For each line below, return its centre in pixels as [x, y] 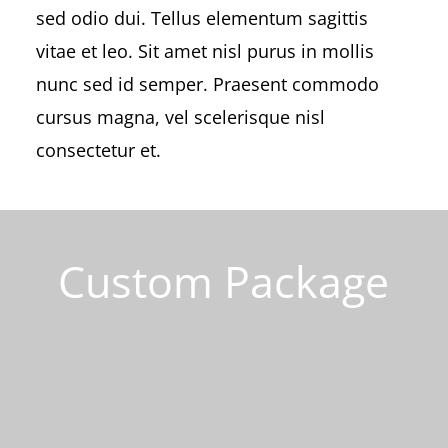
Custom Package [224, 282]
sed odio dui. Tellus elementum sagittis [201, 18]
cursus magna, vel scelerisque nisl [180, 117]
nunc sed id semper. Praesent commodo [207, 84]
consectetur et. [98, 150]
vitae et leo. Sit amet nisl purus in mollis [204, 51]
